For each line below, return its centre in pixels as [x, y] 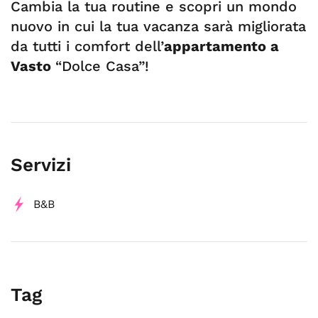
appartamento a [221, 46]
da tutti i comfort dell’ [87, 46]
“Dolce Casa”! [102, 66]
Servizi [41, 165]
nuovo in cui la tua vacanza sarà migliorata [158, 26]
